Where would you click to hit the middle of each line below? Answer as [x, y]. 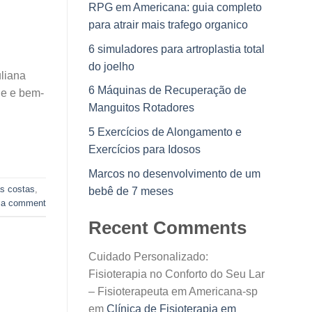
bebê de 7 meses [131, 191]
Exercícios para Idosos [145, 150]
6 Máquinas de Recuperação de [167, 91]
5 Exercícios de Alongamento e [165, 132]
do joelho [111, 66]
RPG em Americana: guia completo [175, 8]
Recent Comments [167, 227]
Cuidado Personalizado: [148, 257]
